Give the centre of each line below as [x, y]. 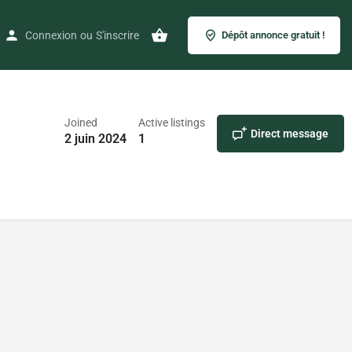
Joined [81, 123]
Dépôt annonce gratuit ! [273, 35]
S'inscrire [117, 35]
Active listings [172, 123]
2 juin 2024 [95, 139]
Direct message [290, 134]
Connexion [51, 35]
